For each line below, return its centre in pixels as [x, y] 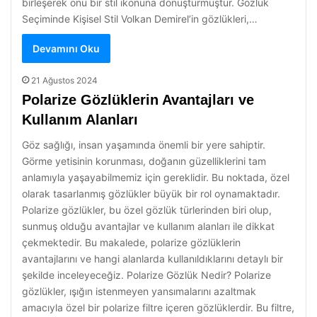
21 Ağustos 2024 [64, 80]
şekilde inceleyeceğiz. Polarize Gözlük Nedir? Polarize [146, 275]
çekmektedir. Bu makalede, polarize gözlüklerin [131, 242]
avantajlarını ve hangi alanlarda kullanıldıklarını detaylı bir [152, 259]
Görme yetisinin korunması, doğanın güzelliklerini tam [144, 161]
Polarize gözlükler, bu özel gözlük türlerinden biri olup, [147, 210]
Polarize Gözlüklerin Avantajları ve [138, 100]
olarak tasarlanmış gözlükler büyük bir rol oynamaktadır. [151, 194]
